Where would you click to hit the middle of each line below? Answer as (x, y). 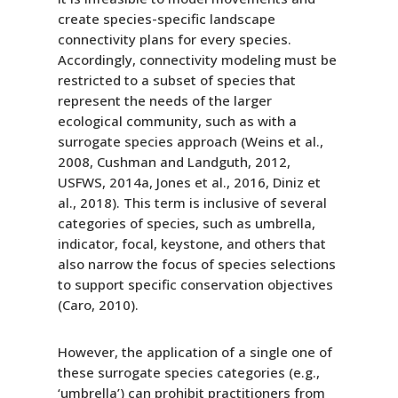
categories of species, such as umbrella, (186, 223)
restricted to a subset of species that (176, 80)
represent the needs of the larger (164, 100)
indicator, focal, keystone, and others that (191, 243)
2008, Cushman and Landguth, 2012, (174, 161)
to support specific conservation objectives (195, 284)
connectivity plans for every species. (174, 39)
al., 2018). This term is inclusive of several (192, 202)
